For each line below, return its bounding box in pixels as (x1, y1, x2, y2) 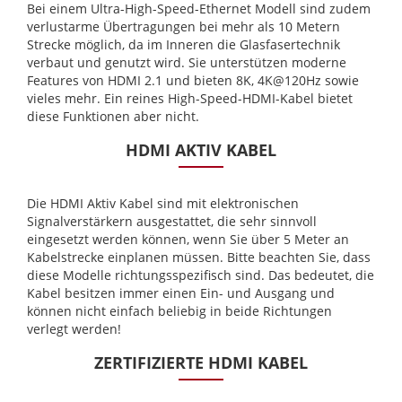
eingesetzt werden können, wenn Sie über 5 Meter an (27, 231, 349, 249)
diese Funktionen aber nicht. (27, 108, 199, 126)
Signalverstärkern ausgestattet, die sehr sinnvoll (27, 213, 317, 231)
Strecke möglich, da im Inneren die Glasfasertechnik (27, 36, 340, 54)
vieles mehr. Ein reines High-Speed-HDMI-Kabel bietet (27, 90, 353, 108)
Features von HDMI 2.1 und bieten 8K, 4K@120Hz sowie (27, 72, 359, 90)
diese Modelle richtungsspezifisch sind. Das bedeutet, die (27, 267, 374, 284)
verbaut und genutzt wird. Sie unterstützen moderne (27, 54, 346, 72)
